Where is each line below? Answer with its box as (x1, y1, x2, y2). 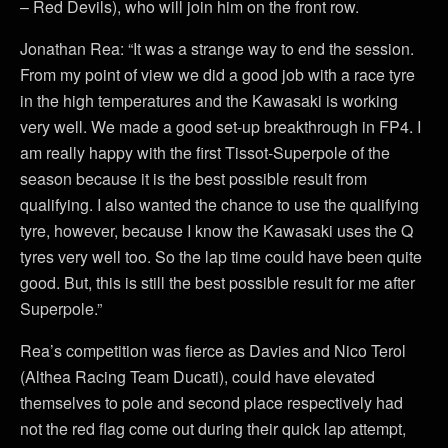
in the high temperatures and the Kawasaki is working (20, 88, 398, 112)
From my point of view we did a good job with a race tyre (20, 62, 415, 86)
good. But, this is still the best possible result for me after (20, 270, 415, 294)
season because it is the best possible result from (20, 166, 367, 190)
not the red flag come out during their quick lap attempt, (20, 416, 406, 440)
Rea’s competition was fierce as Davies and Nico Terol (20, 338, 406, 362)
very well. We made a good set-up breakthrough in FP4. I (20, 114, 421, 138)
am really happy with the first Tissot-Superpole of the (20, 140, 390, 164)
